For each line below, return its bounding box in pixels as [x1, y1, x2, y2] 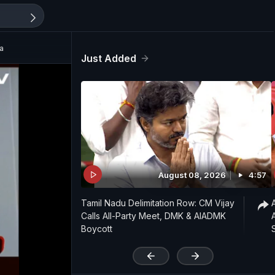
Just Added [81, 52, 136, 64]
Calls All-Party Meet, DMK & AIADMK [81, 211, 226, 222]
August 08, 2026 [158, 170, 226, 180]
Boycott [81, 223, 112, 234]
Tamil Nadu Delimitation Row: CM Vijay [81, 198, 234, 209]
